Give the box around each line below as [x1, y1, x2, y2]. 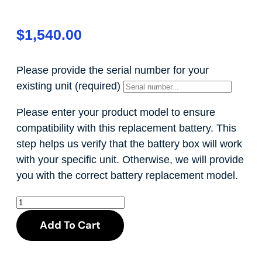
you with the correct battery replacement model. [16, 170, 238, 182]
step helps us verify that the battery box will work [16, 138, 242, 150]
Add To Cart [40, 218, 101, 233]
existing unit [16, 80, 75, 92]
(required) [75, 80, 120, 92]
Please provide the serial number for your [16, 64, 209, 77]
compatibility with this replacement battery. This [16, 122, 236, 135]
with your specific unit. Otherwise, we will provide [16, 154, 244, 166]
